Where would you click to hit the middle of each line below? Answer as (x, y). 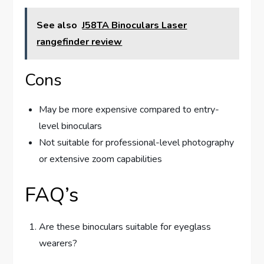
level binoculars (71, 126)
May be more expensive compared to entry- (129, 110)
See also (57, 26)
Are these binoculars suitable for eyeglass (125, 227)
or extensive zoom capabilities (101, 159)
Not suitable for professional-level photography (137, 143)
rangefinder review (80, 42)
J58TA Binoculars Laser (135, 26)
